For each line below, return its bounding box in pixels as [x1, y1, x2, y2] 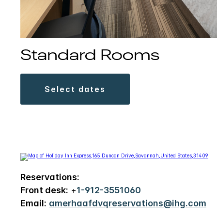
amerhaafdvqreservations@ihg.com [49, 198, 206, 208]
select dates [51, 84, 106, 94]
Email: [20, 198, 46, 208]
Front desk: [20, 185, 68, 195]
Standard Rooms [20, 48, 159, 63]
